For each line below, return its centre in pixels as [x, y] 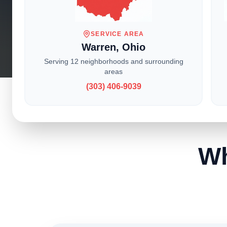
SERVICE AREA [118, 34]
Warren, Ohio [113, 47]
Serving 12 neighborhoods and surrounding [113, 61]
